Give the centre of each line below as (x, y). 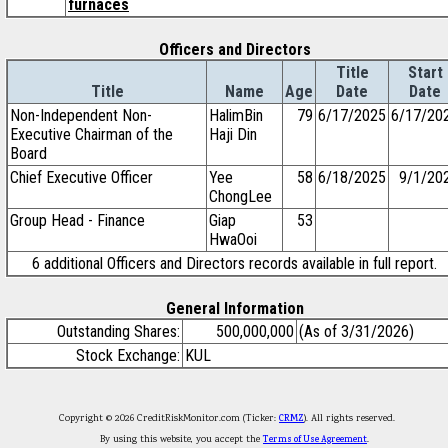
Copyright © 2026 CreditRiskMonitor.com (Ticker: (169, 418)
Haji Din (233, 134)
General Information (234, 308)
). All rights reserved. (357, 418)
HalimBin (236, 115)
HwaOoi (233, 239)
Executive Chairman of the (91, 134)
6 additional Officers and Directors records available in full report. (234, 263)
